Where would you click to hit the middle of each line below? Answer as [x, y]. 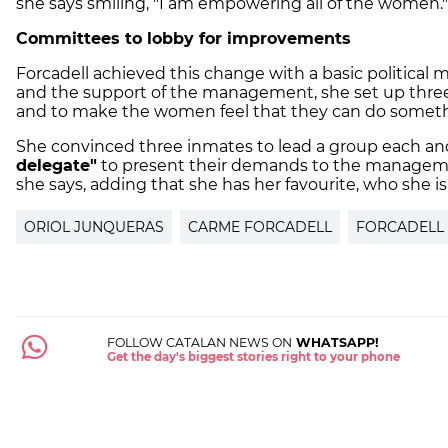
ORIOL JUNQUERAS [94, 226]
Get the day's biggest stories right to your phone [254, 356]
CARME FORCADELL [260, 226]
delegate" [56, 165]
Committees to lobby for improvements [183, 38]
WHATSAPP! [336, 342]
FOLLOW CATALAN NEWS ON [200, 342]
